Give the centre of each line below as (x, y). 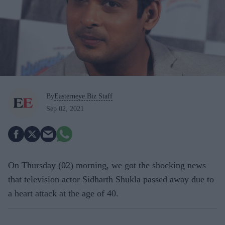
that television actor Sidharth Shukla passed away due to (111, 179)
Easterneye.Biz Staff (83, 96)
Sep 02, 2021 (65, 109)
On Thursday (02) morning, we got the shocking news (107, 165)
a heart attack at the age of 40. (63, 193)
